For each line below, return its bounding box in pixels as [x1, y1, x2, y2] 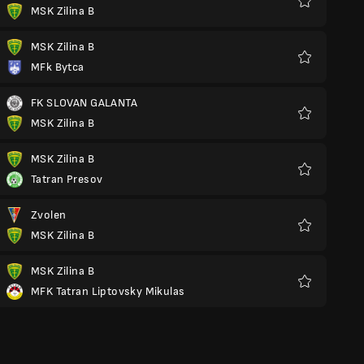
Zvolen [31, 208, 67, 222]
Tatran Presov [31, 172, 103, 186]
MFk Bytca [31, 60, 84, 74]
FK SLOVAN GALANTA [31, 96, 137, 110]
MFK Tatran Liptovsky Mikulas [31, 284, 185, 298]
